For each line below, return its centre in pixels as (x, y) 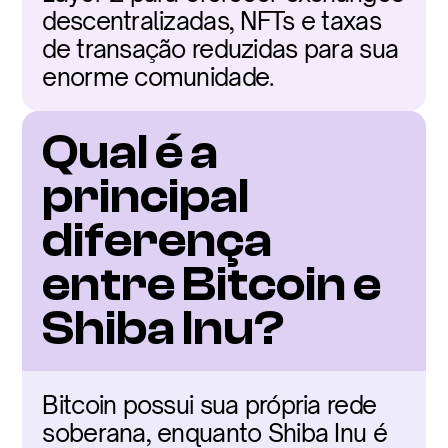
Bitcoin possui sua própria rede (209, 405)
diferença (157, 240)
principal (146, 196)
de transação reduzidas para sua (220, 49)
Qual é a (130, 152)
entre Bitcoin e (212, 284)
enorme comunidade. (158, 77)
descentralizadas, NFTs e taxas (211, 21)
